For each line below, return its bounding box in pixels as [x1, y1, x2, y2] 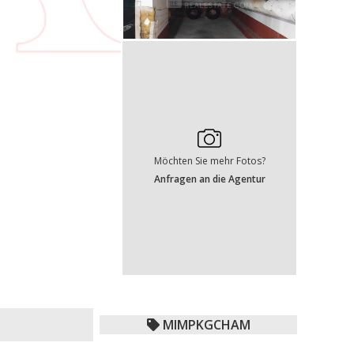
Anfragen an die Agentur [153, 171, 265, 186]
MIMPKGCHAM [162, 315, 250, 333]
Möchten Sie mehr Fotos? [153, 153, 265, 168]
